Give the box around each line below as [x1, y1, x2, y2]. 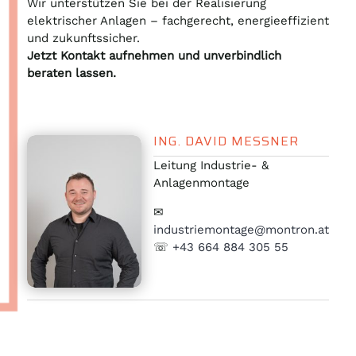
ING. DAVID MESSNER [153, 130, 299, 151]
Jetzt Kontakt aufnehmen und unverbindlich [26, 48, 281, 63]
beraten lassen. [26, 65, 116, 80]
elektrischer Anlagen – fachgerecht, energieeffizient [26, 13, 329, 28]
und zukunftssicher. [26, 30, 140, 45]
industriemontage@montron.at [153, 222, 329, 237]
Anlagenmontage [153, 175, 250, 190]
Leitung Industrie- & [153, 157, 269, 172]
